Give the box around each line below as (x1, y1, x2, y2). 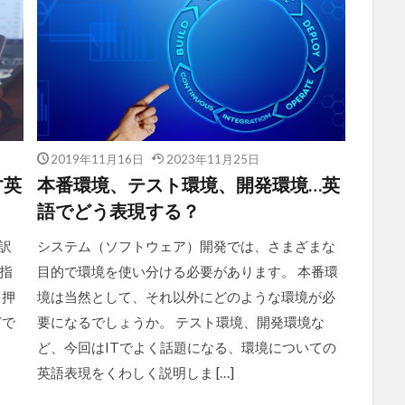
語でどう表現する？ (36, 199, 200, 221)
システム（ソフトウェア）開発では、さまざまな (36, 237, 335, 254)
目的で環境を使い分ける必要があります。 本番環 (36, 262, 338, 279)
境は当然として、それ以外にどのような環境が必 (36, 287, 335, 305)
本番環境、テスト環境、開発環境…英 (36, 173, 340, 195)
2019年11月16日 (51, 152, 144, 165)
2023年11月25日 (165, 152, 259, 165)
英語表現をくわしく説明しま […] (36, 363, 234, 381)
